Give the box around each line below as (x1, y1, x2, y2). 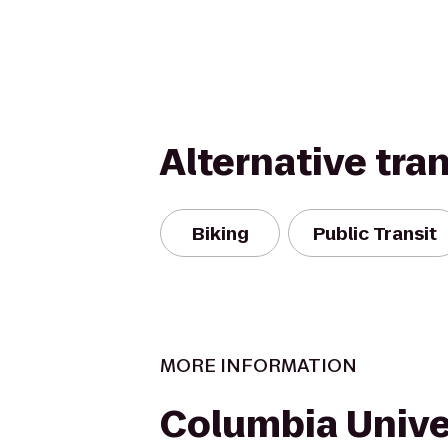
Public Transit (313, 220, 437, 246)
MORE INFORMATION (160, 353, 357, 378)
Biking (191, 220, 249, 246)
